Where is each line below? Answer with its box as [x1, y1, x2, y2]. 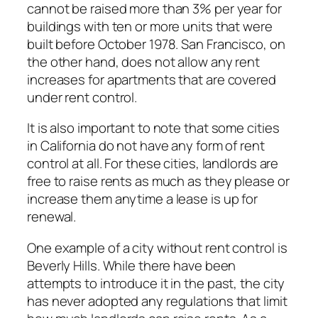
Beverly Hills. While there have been [27, 256, 236, 275]
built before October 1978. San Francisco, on [27, 34, 285, 53]
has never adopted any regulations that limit [27, 291, 287, 310]
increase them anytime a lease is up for [27, 190, 258, 209]
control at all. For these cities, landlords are [27, 154, 279, 173]
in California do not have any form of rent [27, 136, 265, 155]
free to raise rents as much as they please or [27, 172, 290, 191]
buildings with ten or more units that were [27, 16, 273, 35]
